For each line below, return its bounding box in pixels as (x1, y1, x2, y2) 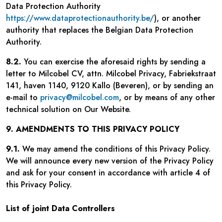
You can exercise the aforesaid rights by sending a (21, 56, 206, 67)
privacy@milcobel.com (40, 92, 119, 103)
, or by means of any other (119, 92, 215, 103)
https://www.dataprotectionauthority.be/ (6, 12, 154, 24)
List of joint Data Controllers (6, 203, 115, 214)
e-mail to (6, 92, 40, 103)
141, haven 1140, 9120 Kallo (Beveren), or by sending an (6, 80, 214, 91)
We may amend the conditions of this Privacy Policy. (20, 143, 211, 155)
